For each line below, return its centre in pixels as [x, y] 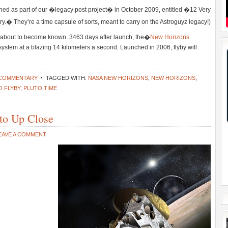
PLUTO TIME [40, 88]
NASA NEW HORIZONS [118, 78]
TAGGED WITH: [67, 78]
